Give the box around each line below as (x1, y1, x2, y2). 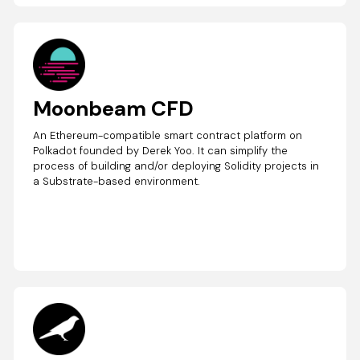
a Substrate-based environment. (33, 174, 201, 188)
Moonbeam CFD (33, 94, 194, 122)
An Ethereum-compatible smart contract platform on (33, 128, 303, 142)
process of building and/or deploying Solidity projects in (33, 158, 320, 173)
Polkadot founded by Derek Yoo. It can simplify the (33, 143, 288, 157)
